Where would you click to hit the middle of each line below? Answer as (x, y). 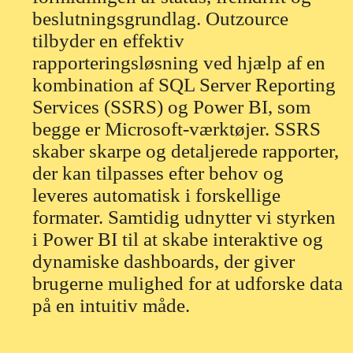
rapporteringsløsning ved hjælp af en (178, 62)
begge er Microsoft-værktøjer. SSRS (176, 128)
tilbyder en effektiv (108, 40)
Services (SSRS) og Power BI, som (171, 106)
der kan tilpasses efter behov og (158, 173)
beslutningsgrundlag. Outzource (160, 18)
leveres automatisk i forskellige (156, 195)
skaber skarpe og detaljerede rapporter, (185, 150)
